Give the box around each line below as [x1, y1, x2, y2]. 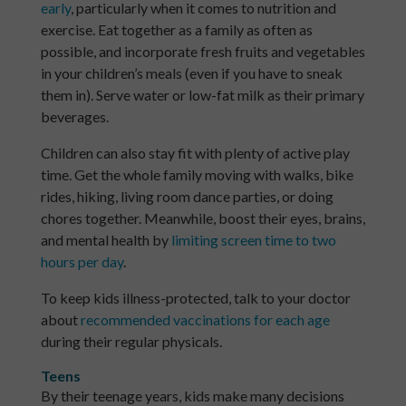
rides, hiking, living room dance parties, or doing [40, 188, 333, 206]
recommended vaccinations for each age [80, 311, 330, 329]
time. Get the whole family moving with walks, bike [40, 166, 353, 184]
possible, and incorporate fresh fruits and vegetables [40, 43, 365, 61]
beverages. [40, 108, 109, 126]
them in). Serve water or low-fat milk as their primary [40, 86, 364, 104]
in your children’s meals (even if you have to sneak [40, 64, 343, 82]
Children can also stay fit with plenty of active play [40, 144, 350, 162]
